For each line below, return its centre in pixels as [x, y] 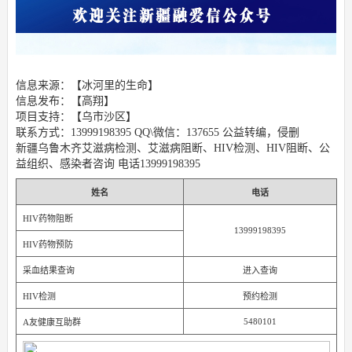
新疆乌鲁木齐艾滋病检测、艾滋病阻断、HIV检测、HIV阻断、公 [172, 148]
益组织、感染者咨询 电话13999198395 [108, 164]
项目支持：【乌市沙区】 [76, 117]
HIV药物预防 [48, 245]
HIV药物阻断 [48, 219]
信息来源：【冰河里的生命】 [87, 86]
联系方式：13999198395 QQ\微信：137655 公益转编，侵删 [157, 133]
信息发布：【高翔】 [65, 101]
